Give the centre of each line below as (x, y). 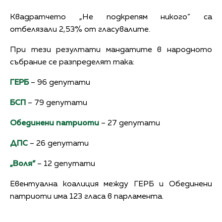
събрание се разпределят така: (72, 62)
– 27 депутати (130, 123)
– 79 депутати (56, 103)
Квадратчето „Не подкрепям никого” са (111, 17)
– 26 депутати (58, 143)
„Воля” (23, 164)
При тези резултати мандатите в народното (111, 50)
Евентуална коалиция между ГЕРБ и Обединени (111, 184)
